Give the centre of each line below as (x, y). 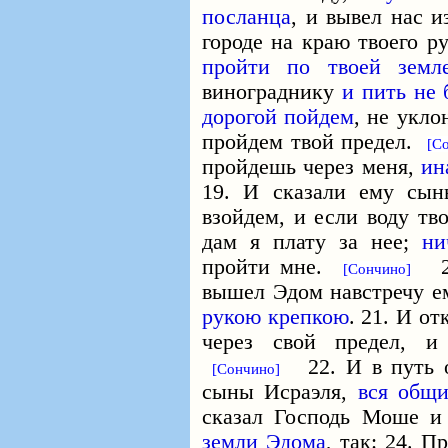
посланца (246, 17)
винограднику (272, 92)
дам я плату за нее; (312, 242)
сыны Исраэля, (280, 392)
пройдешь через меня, (311, 167)
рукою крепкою (275, 317)
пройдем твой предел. (315, 142)
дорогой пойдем (278, 117)
